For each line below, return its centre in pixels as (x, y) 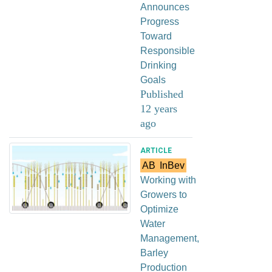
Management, (170, 238)
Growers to (164, 194)
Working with (168, 180)
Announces (165, 7)
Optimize (159, 209)
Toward (156, 36)
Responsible (168, 50)
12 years (159, 108)
